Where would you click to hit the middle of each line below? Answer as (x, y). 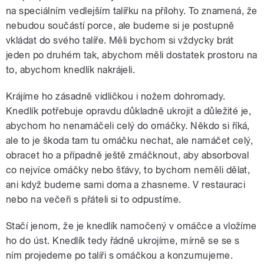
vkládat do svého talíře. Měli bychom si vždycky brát (120, 41)
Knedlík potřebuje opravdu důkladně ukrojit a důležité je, (129, 111)
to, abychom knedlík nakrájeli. (71, 70)
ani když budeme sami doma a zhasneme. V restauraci (126, 185)
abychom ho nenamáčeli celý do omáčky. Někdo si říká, (128, 126)
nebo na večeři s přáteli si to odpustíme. (94, 200)
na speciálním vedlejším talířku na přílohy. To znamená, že (132, 11)
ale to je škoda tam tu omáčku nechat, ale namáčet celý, (130, 141)
